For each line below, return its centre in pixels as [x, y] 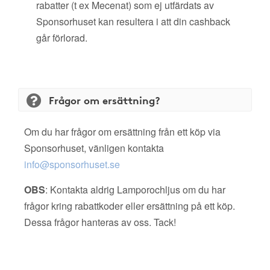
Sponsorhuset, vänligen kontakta [94, 148]
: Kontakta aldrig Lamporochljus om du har [135, 190]
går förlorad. [62, 38]
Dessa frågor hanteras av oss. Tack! [100, 222]
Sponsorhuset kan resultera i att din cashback [133, 21]
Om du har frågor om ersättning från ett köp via [122, 132]
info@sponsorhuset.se [72, 164]
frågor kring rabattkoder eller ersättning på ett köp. [130, 206]
